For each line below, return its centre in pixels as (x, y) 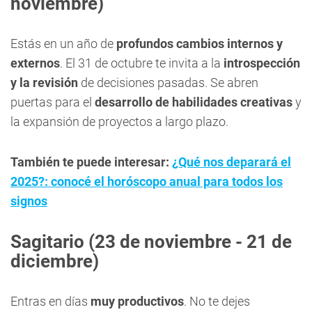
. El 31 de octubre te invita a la (142, 63)
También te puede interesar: (91, 162)
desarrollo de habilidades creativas (194, 102)
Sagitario (47, 242)
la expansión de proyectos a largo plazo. (119, 122)
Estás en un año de (63, 44)
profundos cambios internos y (200, 44)
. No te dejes (217, 301)
